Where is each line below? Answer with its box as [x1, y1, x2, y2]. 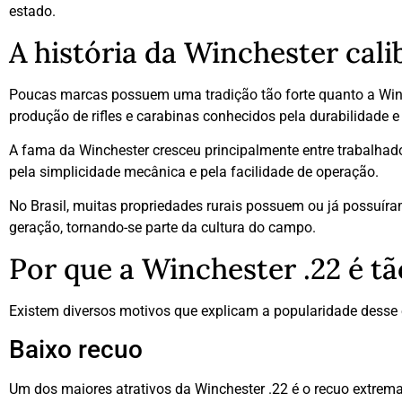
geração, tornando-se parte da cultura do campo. [9, 219, 316, 237]
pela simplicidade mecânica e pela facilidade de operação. [9, 162, 379, 180]
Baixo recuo [9, 335, 143, 365]
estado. [9, 3, 56, 21]
